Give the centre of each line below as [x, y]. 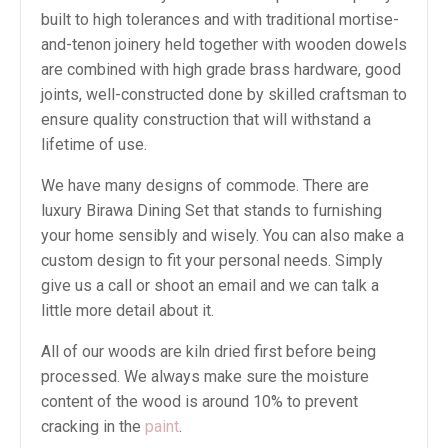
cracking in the [93, 426]
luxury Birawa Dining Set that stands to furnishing [211, 210]
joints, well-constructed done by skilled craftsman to [224, 94]
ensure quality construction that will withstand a [206, 119]
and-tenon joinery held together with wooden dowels [224, 44]
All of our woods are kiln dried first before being [208, 351]
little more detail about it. [127, 310]
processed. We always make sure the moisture [205, 376]
